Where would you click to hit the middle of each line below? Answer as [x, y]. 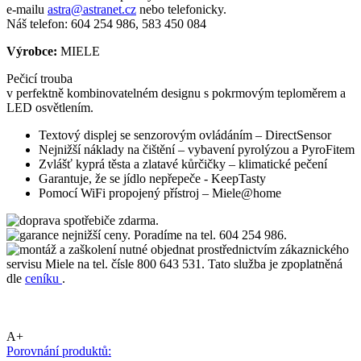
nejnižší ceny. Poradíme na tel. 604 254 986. [173, 234]
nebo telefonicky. [181, 9]
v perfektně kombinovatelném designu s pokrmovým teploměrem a [176, 93]
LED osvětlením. [50, 107]
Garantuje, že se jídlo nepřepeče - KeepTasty [152, 178]
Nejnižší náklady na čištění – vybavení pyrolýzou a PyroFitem [197, 149]
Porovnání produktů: [59, 351]
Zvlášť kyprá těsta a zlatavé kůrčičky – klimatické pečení [183, 164]
